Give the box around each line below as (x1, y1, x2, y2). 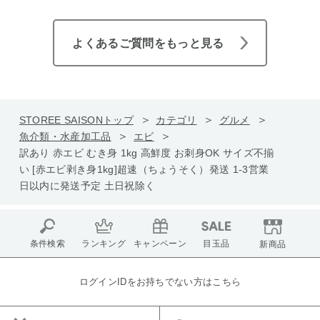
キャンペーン (134, 239, 186, 249)
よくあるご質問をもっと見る (72, 36, 224, 49)
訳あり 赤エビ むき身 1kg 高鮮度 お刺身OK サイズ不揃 (19, 146, 274, 159)
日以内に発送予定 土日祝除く (19, 179, 156, 191)
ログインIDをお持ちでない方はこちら (79, 276, 241, 287)
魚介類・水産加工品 (19, 130, 111, 142)
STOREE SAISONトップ (19, 114, 134, 126)
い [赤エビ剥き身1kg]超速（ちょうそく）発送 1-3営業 (19, 163, 269, 175)
